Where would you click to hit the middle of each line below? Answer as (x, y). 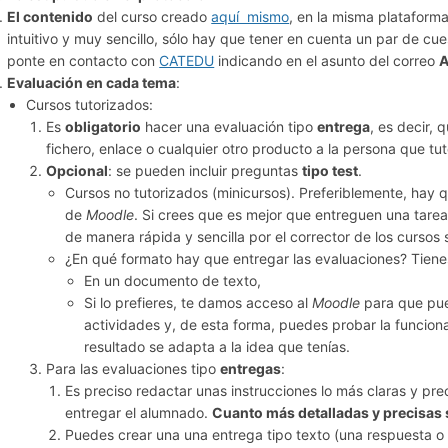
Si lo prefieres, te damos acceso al (198, 303)
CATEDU (187, 61)
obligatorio (102, 127)
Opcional (76, 171)
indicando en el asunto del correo (327, 61)
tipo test (329, 171)
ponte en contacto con (83, 61)
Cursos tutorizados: (90, 105)
